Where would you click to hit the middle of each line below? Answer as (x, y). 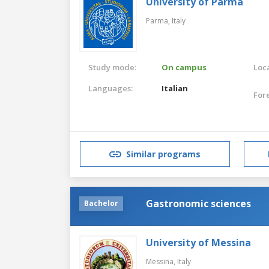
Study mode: (112, 67)
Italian (175, 88)
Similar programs (163, 154)
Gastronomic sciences (198, 203)
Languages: (110, 88)
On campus (184, 67)
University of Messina (198, 242)
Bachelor (101, 203)
